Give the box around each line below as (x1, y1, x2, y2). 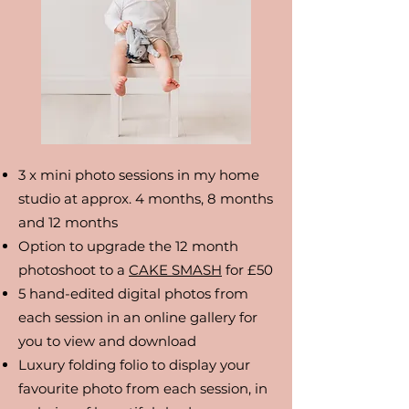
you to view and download (18, 332, 196, 350)
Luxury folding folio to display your (18, 356, 250, 373)
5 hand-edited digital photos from (18, 285, 248, 302)
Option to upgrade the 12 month (18, 237, 238, 255)
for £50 (222, 261, 273, 278)
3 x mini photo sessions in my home (18, 166, 259, 184)
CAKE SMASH (129, 261, 222, 278)
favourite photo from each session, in (18, 380, 267, 397)
